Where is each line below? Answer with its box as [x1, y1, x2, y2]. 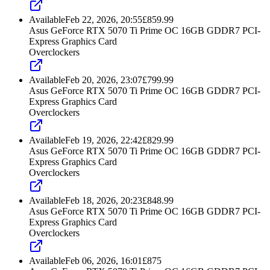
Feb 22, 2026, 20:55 [65, 14, 142, 25]
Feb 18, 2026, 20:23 [65, 195, 142, 206]
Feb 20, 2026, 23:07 [65, 75, 142, 86]
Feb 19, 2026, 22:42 [65, 135, 142, 146]
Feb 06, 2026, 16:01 [65, 256, 142, 266]
